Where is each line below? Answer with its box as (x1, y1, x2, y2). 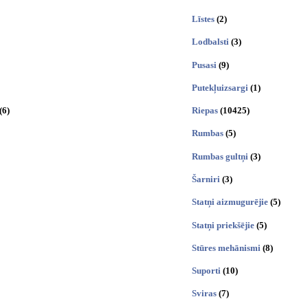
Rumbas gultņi (192, 151, 248, 162)
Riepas (192, 105, 218, 116)
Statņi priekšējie (192, 219, 254, 230)
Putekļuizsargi (192, 82, 248, 93)
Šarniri (192, 173, 220, 184)
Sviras (192, 288, 217, 299)
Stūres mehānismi (192, 242, 261, 253)
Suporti (192, 265, 221, 276)
